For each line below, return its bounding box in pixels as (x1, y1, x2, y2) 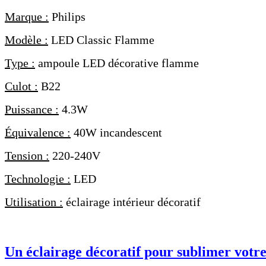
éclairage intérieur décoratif (63, 195, 201, 209)
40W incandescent (71, 126, 162, 140)
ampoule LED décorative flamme (35, 56, 199, 70)
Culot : (5, 80, 38, 93)
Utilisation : (5, 195, 63, 209)
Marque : (5, 10, 49, 24)
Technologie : (5, 172, 71, 186)
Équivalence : (5, 126, 71, 140)
